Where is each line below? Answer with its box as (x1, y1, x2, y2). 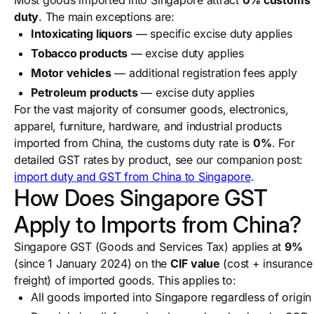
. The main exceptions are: (39, 10, 175, 24)
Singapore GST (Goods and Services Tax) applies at (14, 240, 285, 254)
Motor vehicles (31, 66, 111, 80)
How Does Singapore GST (14, 184, 268, 212)
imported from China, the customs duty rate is (14, 136, 253, 150)
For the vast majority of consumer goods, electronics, (14, 102, 289, 116)
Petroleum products (31, 86, 138, 100)
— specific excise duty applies (132, 27, 292, 41)
